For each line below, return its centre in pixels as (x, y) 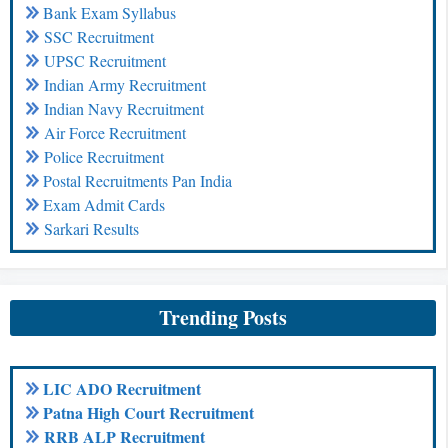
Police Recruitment (104, 156)
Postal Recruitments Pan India (137, 180)
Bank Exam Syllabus (109, 12)
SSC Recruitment (99, 36)
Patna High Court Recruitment (148, 412)
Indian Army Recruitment (125, 84)
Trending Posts (223, 317)
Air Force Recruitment (115, 132)
